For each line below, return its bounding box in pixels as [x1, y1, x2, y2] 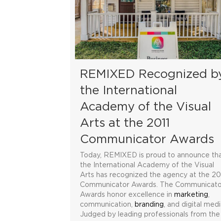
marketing [174, 191, 208, 198]
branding [135, 201, 164, 208]
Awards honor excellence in [80, 191, 174, 198]
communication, [80, 201, 135, 208]
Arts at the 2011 [80, 117, 170, 129]
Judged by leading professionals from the [80, 211, 220, 218]
